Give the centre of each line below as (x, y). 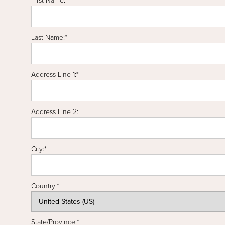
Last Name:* (49, 38)
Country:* (45, 186)
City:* (39, 149)
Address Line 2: (55, 112)
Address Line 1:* (55, 75)
